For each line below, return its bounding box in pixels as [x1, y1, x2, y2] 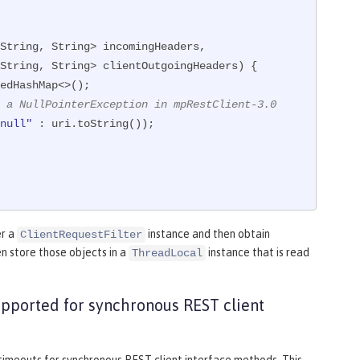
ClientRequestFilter [20, 228, 142, 242]
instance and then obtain [145, 227, 270, 241]
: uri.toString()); [32, 117, 154, 131]
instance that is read [206, 246, 309, 260]
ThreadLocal [132, 247, 202, 260]
